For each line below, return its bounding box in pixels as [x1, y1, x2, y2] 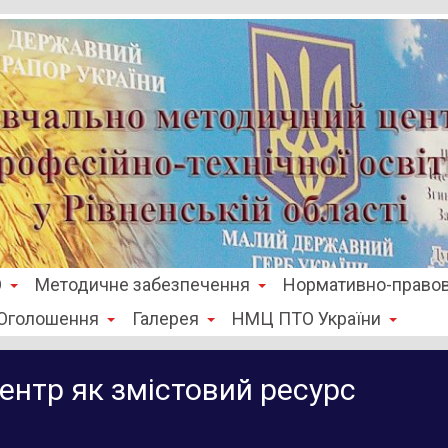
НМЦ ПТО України [232, 308, 381, 330]
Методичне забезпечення [35, 274, 250, 296]
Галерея [132, 308, 199, 330]
